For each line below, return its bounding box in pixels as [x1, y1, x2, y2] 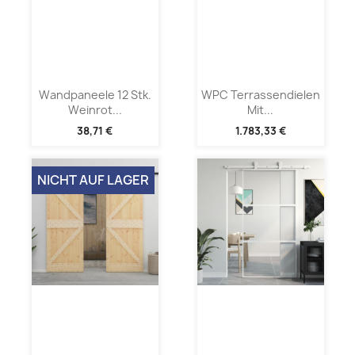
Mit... [247, 102, 273, 117]
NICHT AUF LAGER [36, 171, 149, 189]
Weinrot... [67, 102, 122, 117]
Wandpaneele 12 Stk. [38, 87, 151, 102]
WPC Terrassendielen [200, 87, 320, 102]
